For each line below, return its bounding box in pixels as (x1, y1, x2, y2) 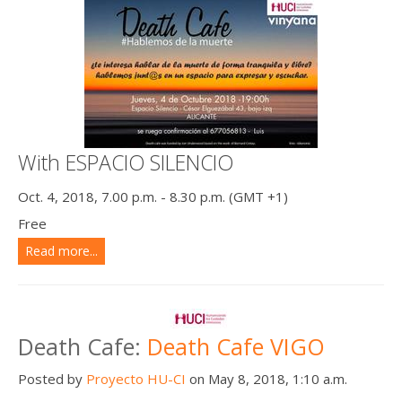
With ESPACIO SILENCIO (18, 147, 233, 177)
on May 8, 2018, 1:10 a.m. (186, 369, 347, 388)
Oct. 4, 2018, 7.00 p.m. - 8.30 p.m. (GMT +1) (18, 187, 288, 205)
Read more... (25, 241, 98, 259)
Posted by (18, 369, 86, 388)
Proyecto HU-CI (86, 369, 186, 388)
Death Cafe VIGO (147, 330, 325, 362)
